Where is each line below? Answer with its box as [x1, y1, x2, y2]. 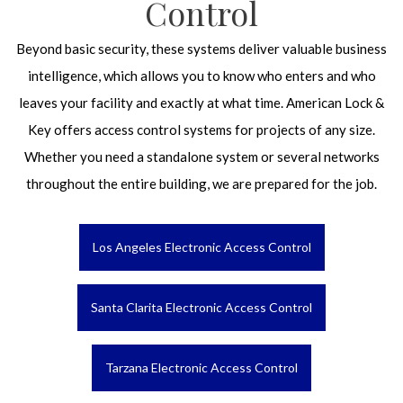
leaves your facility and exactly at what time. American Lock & [19, 94, 384, 111]
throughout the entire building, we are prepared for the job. [26, 175, 377, 192]
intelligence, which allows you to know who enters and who [27, 67, 376, 84]
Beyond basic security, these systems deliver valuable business [16, 40, 387, 57]
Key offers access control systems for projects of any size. [28, 121, 375, 138]
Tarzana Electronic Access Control [105, 360, 298, 375]
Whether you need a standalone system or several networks [23, 148, 380, 165]
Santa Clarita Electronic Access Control [91, 300, 312, 315]
